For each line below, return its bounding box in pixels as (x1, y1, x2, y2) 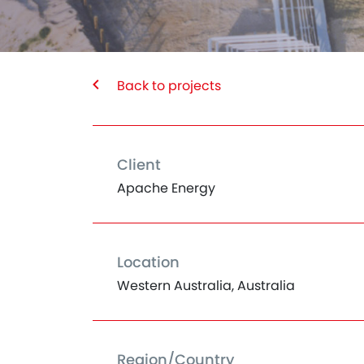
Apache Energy (117, 179, 215, 197)
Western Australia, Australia (117, 276, 295, 295)
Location (117, 252, 180, 272)
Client (117, 154, 161, 175)
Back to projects (117, 76, 221, 95)
